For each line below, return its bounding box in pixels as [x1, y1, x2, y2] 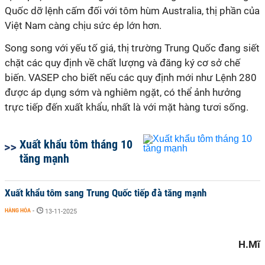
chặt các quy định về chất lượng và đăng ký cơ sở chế [5, 57, 240, 69]
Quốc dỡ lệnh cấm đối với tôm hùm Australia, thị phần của [5, 5, 260, 17]
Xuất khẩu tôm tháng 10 [20, 137, 132, 151]
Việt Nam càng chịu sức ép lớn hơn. [5, 20, 161, 31]
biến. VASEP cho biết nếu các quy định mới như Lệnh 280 [5, 72, 257, 83]
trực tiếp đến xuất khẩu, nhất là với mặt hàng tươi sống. [5, 101, 248, 113]
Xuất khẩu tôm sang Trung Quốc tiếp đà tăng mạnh [5, 187, 206, 199]
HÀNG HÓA [5, 207, 31, 214]
